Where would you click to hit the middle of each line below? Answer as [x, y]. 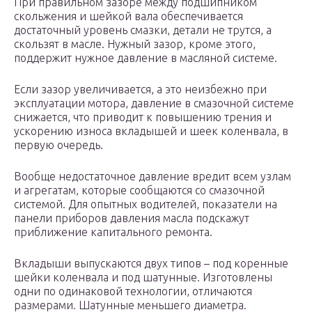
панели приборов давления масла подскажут [132, 218]
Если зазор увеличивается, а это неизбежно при [140, 89]
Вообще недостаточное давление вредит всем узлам [153, 177]
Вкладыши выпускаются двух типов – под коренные [151, 264]
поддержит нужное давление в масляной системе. [146, 58]
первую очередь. [58, 145]
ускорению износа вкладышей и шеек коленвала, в [151, 131]
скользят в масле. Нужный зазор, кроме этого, [135, 44]
